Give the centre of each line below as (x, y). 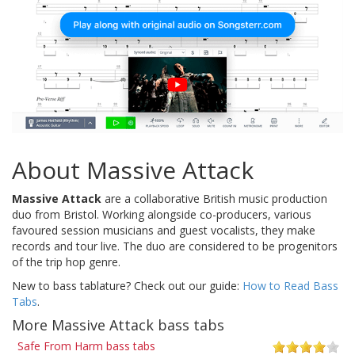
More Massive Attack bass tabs (118, 324)
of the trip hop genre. (66, 261)
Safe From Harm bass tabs (86, 345)
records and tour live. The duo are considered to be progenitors (175, 246)
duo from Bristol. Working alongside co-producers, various (162, 214)
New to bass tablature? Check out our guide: (127, 285)
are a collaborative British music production (214, 198)
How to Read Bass (290, 285)
